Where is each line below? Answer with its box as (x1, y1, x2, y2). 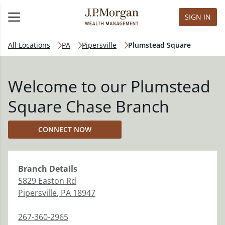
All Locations (8, 40, 50, 50)
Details (47, 163, 77, 174)
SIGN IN (185, 12, 211, 22)
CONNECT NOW (38, 125, 91, 134)
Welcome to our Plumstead (8, 75, 210, 97)
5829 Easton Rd (18, 175, 76, 186)
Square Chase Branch (8, 95, 169, 117)
